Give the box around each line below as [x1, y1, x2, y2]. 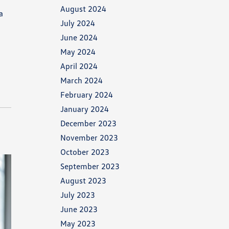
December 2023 [60, 118, 117, 128]
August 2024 [60, 4, 107, 14]
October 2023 [60, 147, 110, 157]
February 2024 [60, 89, 113, 100]
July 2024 [60, 18, 96, 28]
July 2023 [60, 190, 96, 200]
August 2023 [60, 175, 107, 186]
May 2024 [60, 47, 96, 57]
